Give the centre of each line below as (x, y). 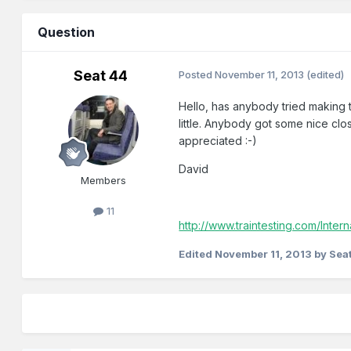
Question (67, 33)
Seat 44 (100, 76)
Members (104, 181)
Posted (197, 75)
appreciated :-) (218, 141)
